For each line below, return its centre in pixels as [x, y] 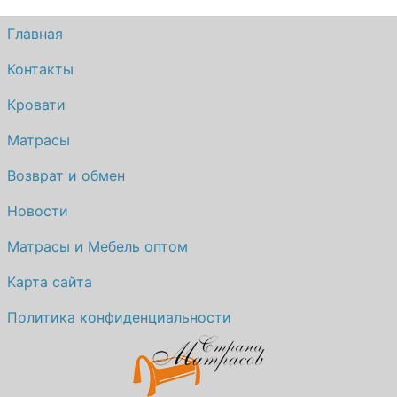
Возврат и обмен [66, 176]
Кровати [36, 105]
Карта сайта [50, 282]
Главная [35, 34]
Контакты [40, 70]
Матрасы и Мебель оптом [97, 247]
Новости [38, 211]
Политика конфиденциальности [119, 318]
